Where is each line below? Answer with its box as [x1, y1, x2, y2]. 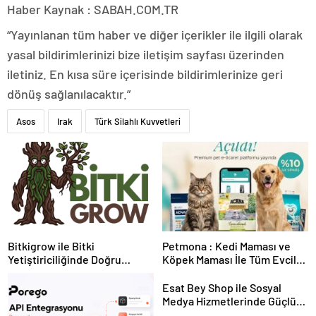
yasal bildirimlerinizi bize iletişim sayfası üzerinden [7, 47, 284, 62]
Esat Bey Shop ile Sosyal [162, 281, 281, 295]
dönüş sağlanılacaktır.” [7, 86, 130, 102]
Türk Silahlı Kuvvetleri [95, 116, 181, 127]
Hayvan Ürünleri [162, 266, 241, 280]
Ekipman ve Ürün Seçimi [8, 266, 126, 280]
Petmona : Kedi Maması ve [162, 239, 291, 253]
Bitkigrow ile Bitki [8, 239, 95, 253]
